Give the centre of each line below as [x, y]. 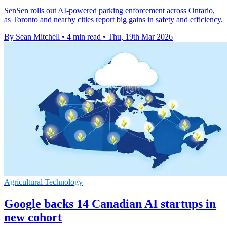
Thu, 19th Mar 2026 [140, 36]
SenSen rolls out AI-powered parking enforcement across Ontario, [109, 10]
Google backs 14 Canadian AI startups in [110, 203]
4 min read [84, 36]
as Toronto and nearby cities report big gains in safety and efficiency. [113, 19]
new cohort [33, 217]
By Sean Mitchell [32, 36]
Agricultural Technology [43, 182]
